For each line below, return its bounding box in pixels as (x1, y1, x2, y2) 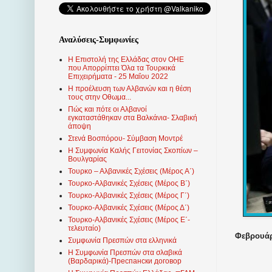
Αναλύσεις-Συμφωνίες (59, 35, 138, 45)
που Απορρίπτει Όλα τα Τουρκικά (68, 64, 175, 73)
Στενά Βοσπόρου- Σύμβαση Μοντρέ (68, 134, 183, 143)
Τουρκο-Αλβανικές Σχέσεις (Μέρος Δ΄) (68, 203, 189, 212)
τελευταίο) (68, 224, 101, 233)
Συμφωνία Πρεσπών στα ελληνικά (68, 236, 177, 245)
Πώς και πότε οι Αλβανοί (68, 105, 147, 114)
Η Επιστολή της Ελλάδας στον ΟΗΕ (68, 55, 184, 64)
